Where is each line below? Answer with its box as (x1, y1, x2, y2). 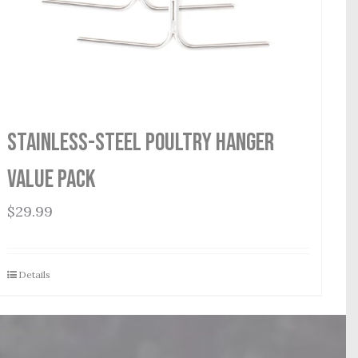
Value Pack (7, 164, 97, 194)
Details (18, 268, 51, 280)
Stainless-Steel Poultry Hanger (7, 127, 275, 157)
